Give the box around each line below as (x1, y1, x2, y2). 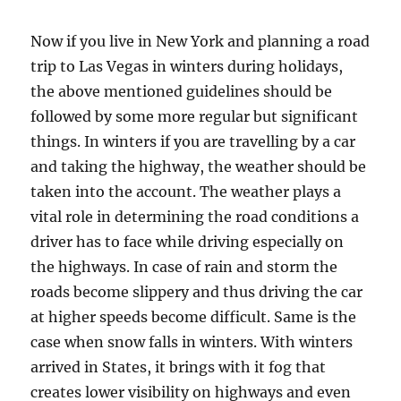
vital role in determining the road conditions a (30, 208, 360, 226)
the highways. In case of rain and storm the (30, 258, 338, 277)
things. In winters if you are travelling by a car (30, 132, 356, 151)
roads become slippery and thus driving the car (30, 283, 363, 302)
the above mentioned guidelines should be (30, 82, 333, 101)
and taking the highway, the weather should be (30, 158, 367, 176)
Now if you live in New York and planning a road (30, 32, 371, 51)
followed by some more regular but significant (30, 107, 359, 126)
